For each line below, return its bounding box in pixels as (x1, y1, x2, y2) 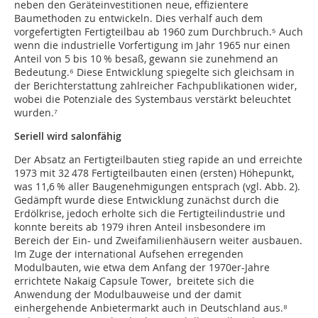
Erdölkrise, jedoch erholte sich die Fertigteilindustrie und (14, 207, 285, 221)
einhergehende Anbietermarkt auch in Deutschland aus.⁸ (14, 301, 287, 315)
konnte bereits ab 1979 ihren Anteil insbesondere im (14, 220, 265, 234)
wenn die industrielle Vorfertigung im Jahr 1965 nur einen (14, 38, 290, 53)
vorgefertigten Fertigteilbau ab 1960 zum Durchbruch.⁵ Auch (14, 25, 303, 39)
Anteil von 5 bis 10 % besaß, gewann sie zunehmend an (14, 52, 278, 66)
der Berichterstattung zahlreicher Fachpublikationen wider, (14, 79, 297, 93)
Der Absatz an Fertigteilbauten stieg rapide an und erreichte (14, 153, 302, 167)
